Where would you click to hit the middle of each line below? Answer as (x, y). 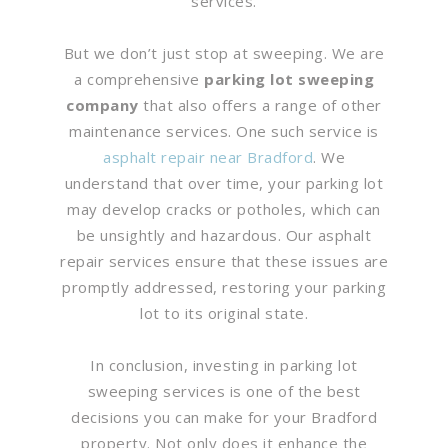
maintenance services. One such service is (224, 130)
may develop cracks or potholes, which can (224, 208)
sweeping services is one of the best (224, 390)
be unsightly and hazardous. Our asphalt (224, 234)
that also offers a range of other (260, 104)
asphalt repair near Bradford (208, 156)
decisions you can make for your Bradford (224, 416)
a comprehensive (139, 78)
